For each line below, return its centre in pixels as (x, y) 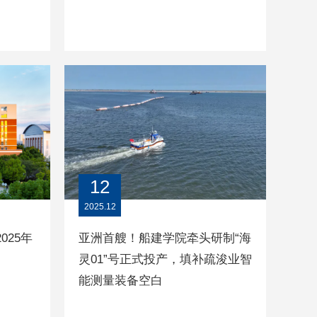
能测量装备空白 (121, 281)
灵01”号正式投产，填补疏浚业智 (165, 260)
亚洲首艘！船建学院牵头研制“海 (165, 238)
